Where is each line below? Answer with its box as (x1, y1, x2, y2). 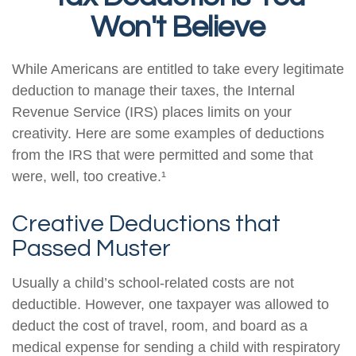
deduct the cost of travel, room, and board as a (12, 318, 308, 334)
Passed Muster (12, 236, 171, 261)
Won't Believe (91, 12, 265, 43)
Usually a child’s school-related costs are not (12, 275, 294, 291)
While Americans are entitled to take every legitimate (12, 61, 344, 77)
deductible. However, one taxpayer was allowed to (12, 296, 329, 312)
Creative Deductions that (12, 211, 281, 236)
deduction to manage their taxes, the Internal (12, 83, 295, 99)
